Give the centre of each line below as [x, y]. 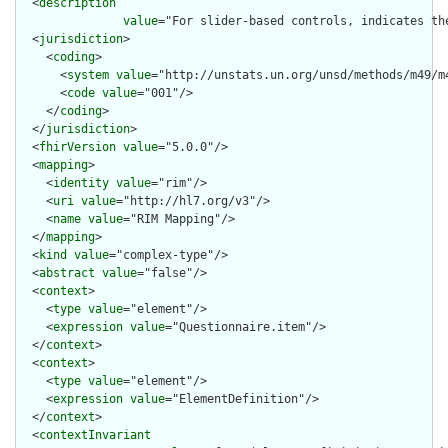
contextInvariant [95, 435]
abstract [67, 273]
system [88, 75]
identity [81, 183]
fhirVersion [77, 147]
